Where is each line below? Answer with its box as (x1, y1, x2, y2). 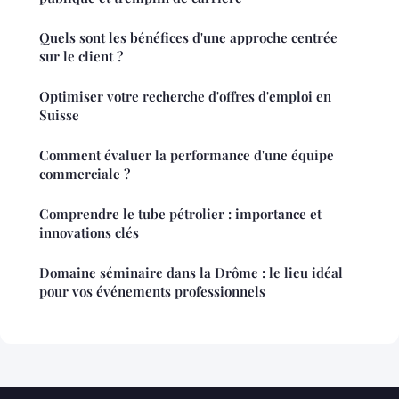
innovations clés (39, 224, 139, 242)
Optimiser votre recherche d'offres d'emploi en (39, 87, 331, 106)
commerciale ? (39, 165, 130, 183)
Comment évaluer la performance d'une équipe (39, 146, 334, 165)
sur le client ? (39, 47, 123, 66)
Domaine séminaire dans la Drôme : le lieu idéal (39, 264, 343, 282)
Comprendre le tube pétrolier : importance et (39, 205, 322, 224)
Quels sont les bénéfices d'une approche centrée (39, 28, 338, 47)
